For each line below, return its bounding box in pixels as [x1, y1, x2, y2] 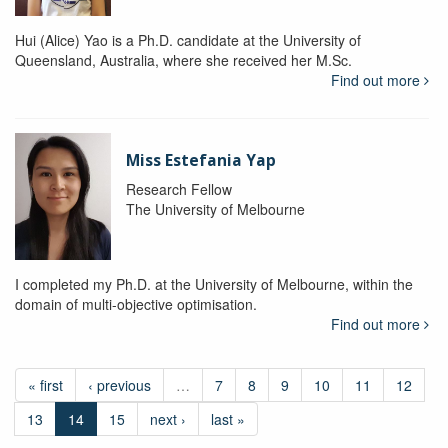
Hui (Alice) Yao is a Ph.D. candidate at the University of [15, 29, 361, 50]
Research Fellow [125, 178, 232, 199]
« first [28, 375, 63, 396]
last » [211, 409, 245, 430]
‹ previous [88, 375, 151, 396]
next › [150, 409, 186, 430]
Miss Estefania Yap [125, 149, 276, 171]
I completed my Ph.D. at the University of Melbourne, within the [15, 274, 413, 295]
